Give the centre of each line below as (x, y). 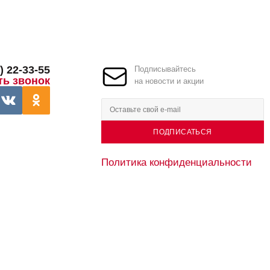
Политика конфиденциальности (177, 162)
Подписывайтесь (165, 69)
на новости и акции (169, 81)
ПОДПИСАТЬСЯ (183, 132)
